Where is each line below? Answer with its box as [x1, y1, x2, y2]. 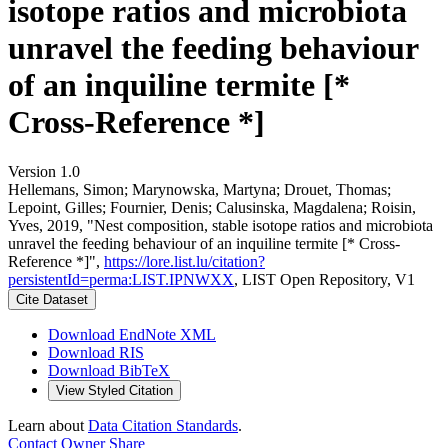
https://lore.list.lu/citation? [104, 252, 265, 270]
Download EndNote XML [48, 325, 216, 343]
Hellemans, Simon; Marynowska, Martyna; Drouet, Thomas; [8, 180, 391, 198]
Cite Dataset [16, 291, 88, 307]
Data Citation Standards [88, 416, 238, 434]
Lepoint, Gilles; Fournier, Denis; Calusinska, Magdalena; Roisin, [8, 198, 416, 216]
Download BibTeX [48, 361, 170, 379]
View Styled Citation [56, 382, 173, 398]
